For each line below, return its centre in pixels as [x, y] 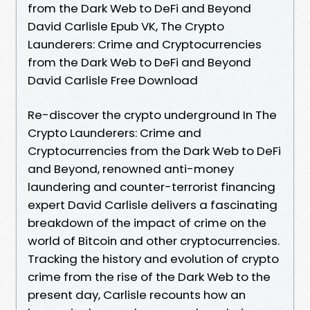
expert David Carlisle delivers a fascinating [153, 204]
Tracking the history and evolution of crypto [153, 258]
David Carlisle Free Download [113, 80]
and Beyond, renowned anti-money [131, 168]
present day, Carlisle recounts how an [137, 294]
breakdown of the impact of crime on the [147, 222]
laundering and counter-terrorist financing [152, 186]
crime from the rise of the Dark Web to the [149, 276]
